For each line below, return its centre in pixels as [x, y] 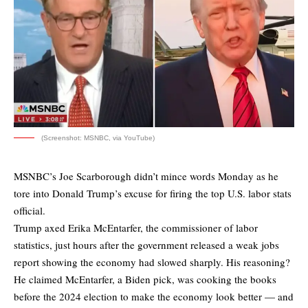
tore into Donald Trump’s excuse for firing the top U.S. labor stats [153, 194]
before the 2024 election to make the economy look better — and [154, 297]
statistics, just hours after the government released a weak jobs [146, 245]
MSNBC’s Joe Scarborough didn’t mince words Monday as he [146, 176]
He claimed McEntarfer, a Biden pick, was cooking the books [145, 279]
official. [30, 211]
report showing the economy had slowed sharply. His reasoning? [152, 262]
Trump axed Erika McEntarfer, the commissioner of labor [136, 228]
